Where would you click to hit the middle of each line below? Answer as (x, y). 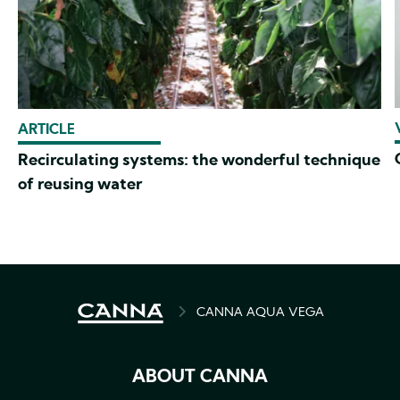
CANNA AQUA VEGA (260, 312)
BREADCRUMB (145, 314)
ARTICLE (46, 130)
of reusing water (80, 185)
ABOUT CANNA (200, 377)
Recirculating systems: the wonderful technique (199, 161)
